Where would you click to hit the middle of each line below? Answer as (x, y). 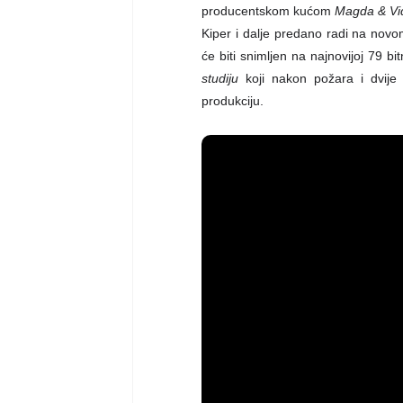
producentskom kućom (268, 10)
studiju (220, 78)
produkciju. (233, 100)
